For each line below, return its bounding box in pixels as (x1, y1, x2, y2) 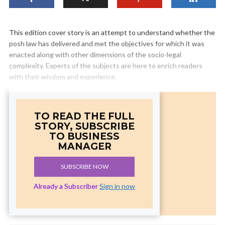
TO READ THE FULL (34, 110, 135, 122)
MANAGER (57, 140, 111, 152)
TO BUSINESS (49, 130, 120, 142)
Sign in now (99, 181, 135, 190)
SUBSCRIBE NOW (60, 162, 108, 170)
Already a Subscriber (34, 181, 99, 190)
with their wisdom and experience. (9, 72, 117, 81)
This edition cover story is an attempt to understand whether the (9, 28, 215, 37)
